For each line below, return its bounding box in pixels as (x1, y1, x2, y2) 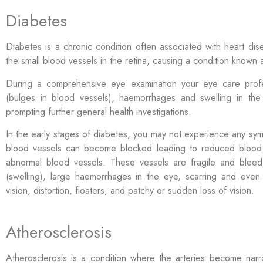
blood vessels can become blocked (6, 141, 157, 155)
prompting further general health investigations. (6, 104, 194, 119)
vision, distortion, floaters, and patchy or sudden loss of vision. (6, 183, 254, 197)
